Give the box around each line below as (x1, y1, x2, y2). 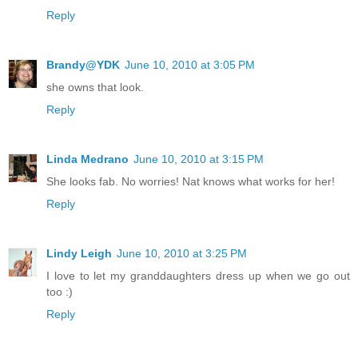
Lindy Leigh (46, 247, 112, 261)
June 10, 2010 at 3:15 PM (133, 153, 264, 166)
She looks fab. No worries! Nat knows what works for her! (46, 175, 335, 189)
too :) (46, 285, 73, 299)
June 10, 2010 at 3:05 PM (125, 58, 255, 72)
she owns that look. (46, 81, 144, 94)
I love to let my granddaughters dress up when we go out (46, 269, 350, 283)
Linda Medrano (46, 153, 129, 166)
